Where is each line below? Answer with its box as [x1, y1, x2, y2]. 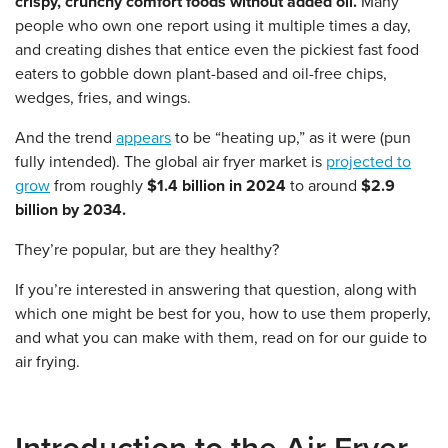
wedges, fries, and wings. [15, 88, 195, 108]
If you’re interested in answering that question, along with [15, 280, 417, 300]
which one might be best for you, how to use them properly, [15, 304, 431, 324]
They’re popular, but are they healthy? [15, 240, 279, 260]
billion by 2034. [15, 200, 126, 220]
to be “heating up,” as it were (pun [171, 128, 411, 148]
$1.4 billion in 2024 [147, 176, 286, 196]
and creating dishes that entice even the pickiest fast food [15, 40, 419, 60]
